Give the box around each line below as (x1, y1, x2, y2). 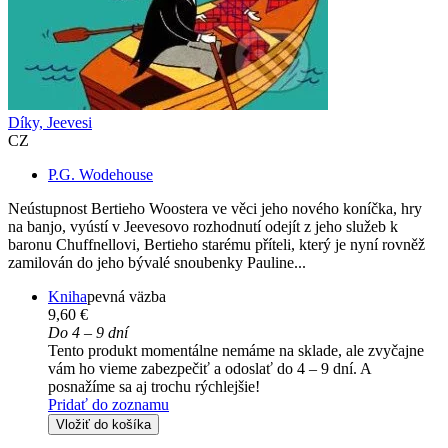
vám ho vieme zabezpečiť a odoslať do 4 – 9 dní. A (48, 360, 371, 378)
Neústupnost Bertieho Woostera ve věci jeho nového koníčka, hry (8, 200, 422, 218)
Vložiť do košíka (56, 417, 151, 433)
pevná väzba (87, 288, 166, 306)
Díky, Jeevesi (8, 114, 92, 132)
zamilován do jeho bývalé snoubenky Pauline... (8, 254, 306, 272)
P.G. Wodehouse (48, 166, 153, 184)
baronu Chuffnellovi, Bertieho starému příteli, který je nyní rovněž (8, 236, 425, 254)
